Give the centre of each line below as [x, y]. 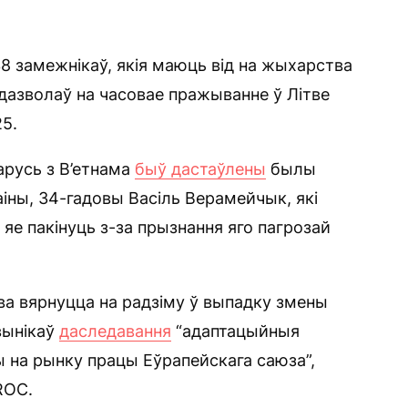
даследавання [115, 331]
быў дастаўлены [200, 169]
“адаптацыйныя [235, 331]
